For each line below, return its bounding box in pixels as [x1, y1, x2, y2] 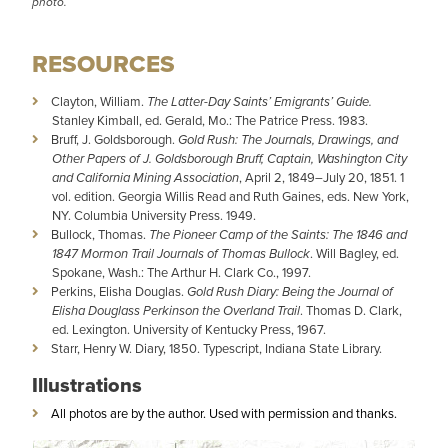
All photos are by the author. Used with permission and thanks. [51, 404, 397, 422]
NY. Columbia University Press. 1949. [52, 206, 256, 224]
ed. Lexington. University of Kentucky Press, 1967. [52, 320, 326, 338]
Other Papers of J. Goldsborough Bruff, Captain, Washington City [52, 149, 407, 168]
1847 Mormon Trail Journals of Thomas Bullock [52, 244, 310, 263]
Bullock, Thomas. [51, 225, 149, 243]
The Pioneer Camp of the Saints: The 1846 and [149, 225, 407, 244]
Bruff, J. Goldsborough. [51, 130, 178, 148]
